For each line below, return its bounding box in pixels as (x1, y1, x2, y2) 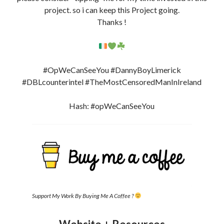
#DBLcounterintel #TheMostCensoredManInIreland (22, 73, 202, 83)
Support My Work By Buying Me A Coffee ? (32, 188, 134, 196)
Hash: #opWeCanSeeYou (69, 97, 155, 107)
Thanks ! (97, 13, 127, 23)
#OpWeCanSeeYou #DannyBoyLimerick (43, 61, 181, 71)
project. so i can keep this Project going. (44, 1, 179, 11)
